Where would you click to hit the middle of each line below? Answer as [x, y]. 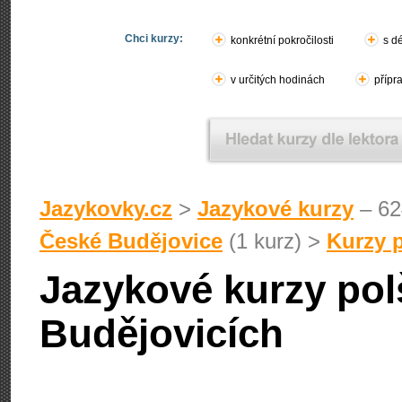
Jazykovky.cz [106, 209]
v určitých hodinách [278, 80]
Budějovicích [162, 334]
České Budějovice [131, 241]
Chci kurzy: [154, 39]
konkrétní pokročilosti [282, 40]
